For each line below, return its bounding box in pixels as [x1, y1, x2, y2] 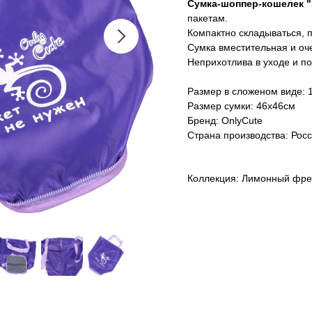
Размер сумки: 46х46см [187, 100, 295, 112]
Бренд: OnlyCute [187, 115, 263, 127]
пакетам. [187, 13, 228, 24]
